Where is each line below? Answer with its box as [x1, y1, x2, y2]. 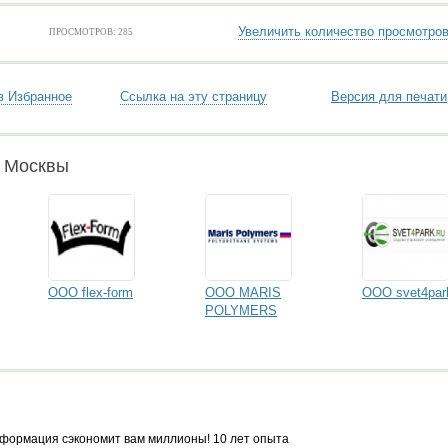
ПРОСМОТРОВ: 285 [49, 27, 133, 37]
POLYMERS [205, 303, 277, 318]
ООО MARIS [205, 285, 281, 300]
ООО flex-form [48, 285, 133, 300]
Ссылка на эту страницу [120, 89, 267, 104]
